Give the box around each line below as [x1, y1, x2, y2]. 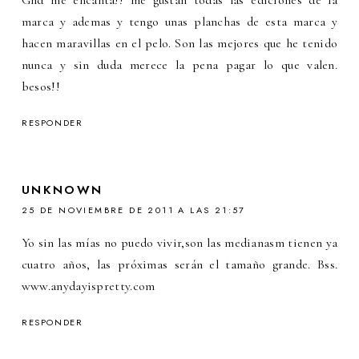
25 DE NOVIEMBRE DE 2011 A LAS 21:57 [21, 204, 246, 217]
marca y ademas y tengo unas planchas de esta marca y [21, 14, 338, 30]
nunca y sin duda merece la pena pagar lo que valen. [21, 57, 338, 74]
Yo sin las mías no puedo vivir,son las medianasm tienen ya [21, 235, 338, 252]
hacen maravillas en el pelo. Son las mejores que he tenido [21, 35, 338, 52]
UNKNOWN [21, 181, 103, 200]
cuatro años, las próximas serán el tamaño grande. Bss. [21, 256, 338, 273]
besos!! [21, 79, 60, 95]
